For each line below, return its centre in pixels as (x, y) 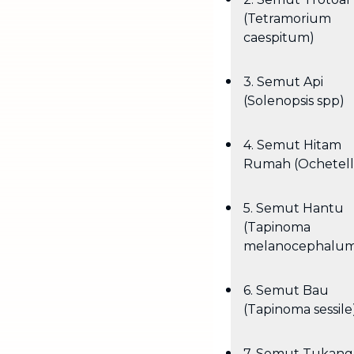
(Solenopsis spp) (294, 101)
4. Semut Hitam (292, 145)
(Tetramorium (287, 19)
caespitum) (279, 38)
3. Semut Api (283, 82)
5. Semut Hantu (294, 208)
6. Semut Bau (286, 290)
